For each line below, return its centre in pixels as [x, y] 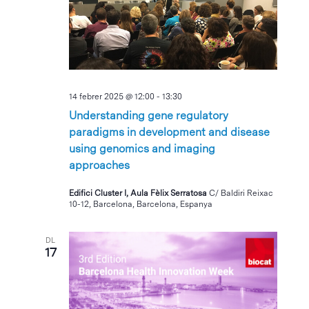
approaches [100, 166]
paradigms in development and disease [170, 132]
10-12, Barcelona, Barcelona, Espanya [141, 205]
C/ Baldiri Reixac [241, 193]
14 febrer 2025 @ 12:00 [112, 97]
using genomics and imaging [142, 149]
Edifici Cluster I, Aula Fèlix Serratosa [139, 193]
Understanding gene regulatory [149, 116]
